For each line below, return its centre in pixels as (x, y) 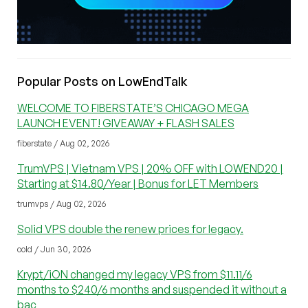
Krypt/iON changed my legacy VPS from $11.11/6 (135, 274)
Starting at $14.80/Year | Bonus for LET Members (138, 183)
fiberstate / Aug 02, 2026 (63, 143)
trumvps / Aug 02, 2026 (62, 203)
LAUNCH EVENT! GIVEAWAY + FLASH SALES (126, 123)
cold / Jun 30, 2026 (54, 249)
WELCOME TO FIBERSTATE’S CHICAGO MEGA (133, 108)
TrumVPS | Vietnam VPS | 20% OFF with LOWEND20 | (150, 168)
